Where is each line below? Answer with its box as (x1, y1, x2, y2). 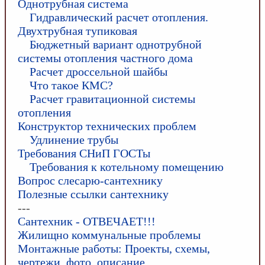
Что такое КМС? (30, 79, 113, 92)
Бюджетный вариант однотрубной (30, 38, 202, 51)
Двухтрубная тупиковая (18, 24, 137, 37)
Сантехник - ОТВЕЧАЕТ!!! (18, 215, 156, 228)
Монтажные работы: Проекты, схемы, (18, 242, 210, 255)
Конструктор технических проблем (18, 119, 196, 132)
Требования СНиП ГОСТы (18, 147, 150, 160)
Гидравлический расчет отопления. (30, 11, 208, 24)
